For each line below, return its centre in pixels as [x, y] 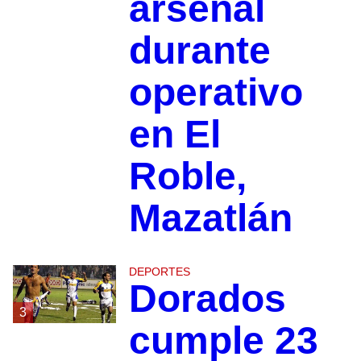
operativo [216, 93]
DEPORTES [159, 272]
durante [199, 51]
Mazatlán [210, 218]
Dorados [207, 299]
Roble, [187, 176]
